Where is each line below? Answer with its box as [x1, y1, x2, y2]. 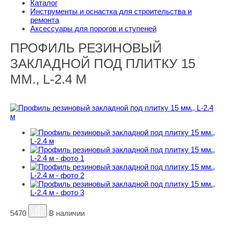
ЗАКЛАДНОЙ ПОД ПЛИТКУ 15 [10, 56, 195, 71]
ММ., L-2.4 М [10, 72, 87, 87]
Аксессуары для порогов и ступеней [30, 24, 156, 33]
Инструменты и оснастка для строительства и [30, 7, 192, 16]
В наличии [49, 209, 85, 217]
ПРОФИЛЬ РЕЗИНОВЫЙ [10, 40, 162, 55]
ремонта [30, 16, 59, 24]
